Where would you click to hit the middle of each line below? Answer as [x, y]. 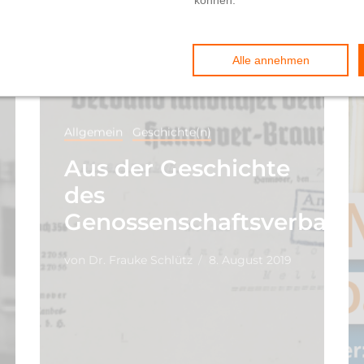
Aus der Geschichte [177, 168]
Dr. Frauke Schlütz [139, 260]
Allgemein [93, 132]
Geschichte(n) [171, 132]
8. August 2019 [250, 260]
